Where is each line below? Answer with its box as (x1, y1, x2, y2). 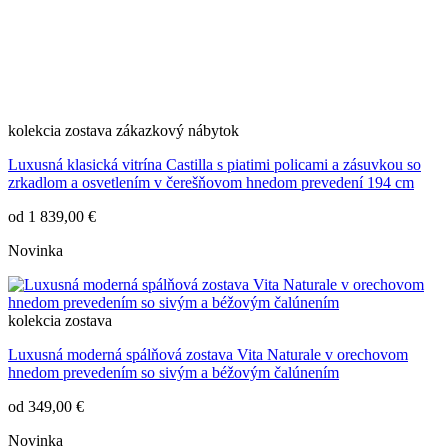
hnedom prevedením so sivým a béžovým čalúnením (8, 364, 339, 382)
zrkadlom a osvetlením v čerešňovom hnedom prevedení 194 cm (8, 174, 414, 192)
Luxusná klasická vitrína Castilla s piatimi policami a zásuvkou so (8, 156, 421, 174)
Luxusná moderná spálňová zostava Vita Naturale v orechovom (8, 346, 408, 364)
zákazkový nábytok (116, 122, 239, 140)
